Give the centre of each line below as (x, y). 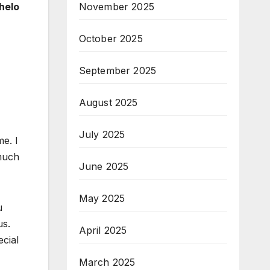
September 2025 (118, 71)
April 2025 (103, 231)
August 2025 (108, 103)
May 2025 (102, 199)
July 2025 (102, 135)
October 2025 (111, 39)
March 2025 (107, 262)
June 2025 (104, 167)
